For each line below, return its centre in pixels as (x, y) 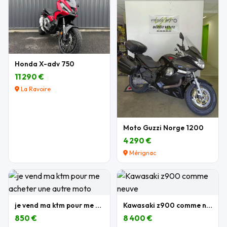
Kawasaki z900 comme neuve (209, 205)
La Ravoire (35, 89)
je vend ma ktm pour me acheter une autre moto (98, 205)
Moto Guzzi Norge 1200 (163, 127)
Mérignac (142, 153)
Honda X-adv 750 (45, 64)
